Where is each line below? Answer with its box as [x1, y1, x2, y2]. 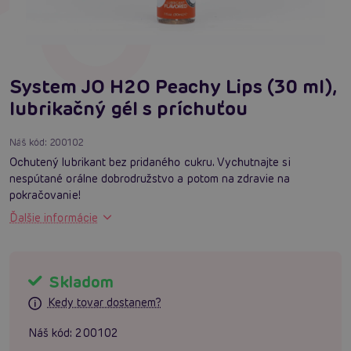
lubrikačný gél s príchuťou [9, 96, 248, 121]
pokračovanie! [9, 187, 81, 202]
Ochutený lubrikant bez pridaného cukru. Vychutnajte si [9, 154, 291, 169]
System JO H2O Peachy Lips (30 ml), [9, 74, 336, 99]
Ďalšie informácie [9, 210, 98, 225]
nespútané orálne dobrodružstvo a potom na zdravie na [9, 171, 291, 186]
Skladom [45, 271, 114, 292]
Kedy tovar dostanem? [47, 295, 161, 310]
